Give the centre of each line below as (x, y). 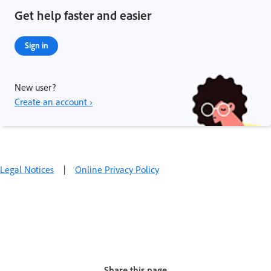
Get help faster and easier (83, 15)
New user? (35, 87)
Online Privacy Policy (117, 170)
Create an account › (54, 102)
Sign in (36, 45)
